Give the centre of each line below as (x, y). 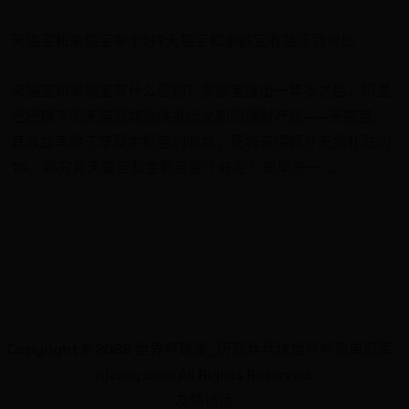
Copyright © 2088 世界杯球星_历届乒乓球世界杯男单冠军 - (204, 349)
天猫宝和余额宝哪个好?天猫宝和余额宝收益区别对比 (183, 40)
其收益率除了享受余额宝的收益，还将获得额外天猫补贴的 (201, 142)
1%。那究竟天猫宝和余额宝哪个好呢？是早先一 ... (173, 167)
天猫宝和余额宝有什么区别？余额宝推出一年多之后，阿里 (201, 90)
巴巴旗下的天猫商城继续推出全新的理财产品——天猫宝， (199, 116)
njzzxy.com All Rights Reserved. (204, 374)
